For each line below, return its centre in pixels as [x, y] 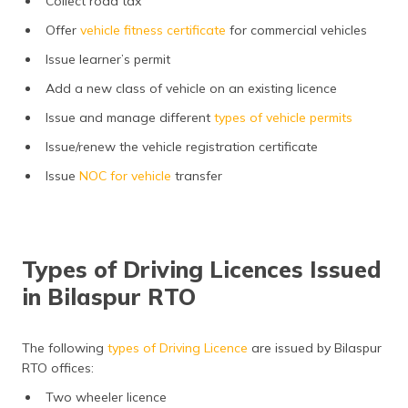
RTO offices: [58, 368]
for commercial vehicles [296, 30]
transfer [197, 176]
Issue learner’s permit [108, 59]
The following [65, 348]
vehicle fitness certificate [153, 30]
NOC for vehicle [125, 176]
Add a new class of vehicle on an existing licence [191, 88]
